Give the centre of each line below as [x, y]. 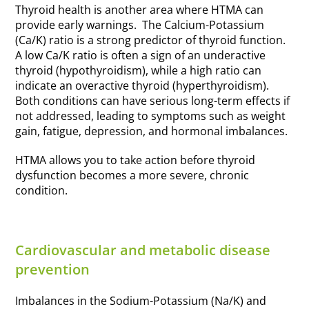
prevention [53, 270]
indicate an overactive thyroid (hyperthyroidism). [144, 86]
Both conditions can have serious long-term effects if [153, 101]
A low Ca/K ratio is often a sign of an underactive [141, 56]
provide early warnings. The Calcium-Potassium [140, 25]
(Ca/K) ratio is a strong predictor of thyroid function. [152, 40]
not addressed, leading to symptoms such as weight [151, 116]
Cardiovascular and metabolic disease [143, 250]
